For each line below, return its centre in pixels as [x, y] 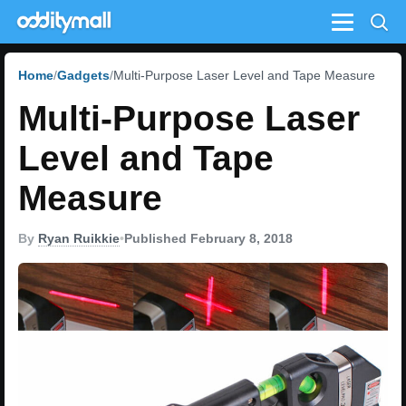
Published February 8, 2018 [208, 238]
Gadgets [83, 75]
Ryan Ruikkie [79, 238]
